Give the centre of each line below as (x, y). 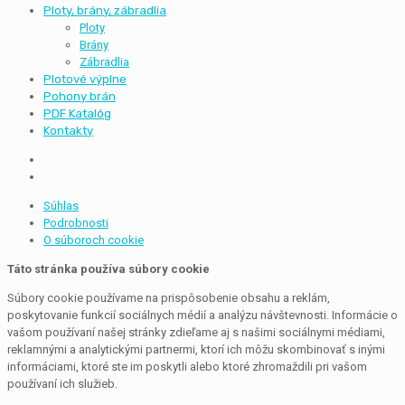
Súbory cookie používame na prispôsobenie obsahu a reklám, (169, 298)
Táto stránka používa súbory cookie (108, 269)
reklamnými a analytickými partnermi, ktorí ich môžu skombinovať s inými (196, 349)
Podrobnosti (76, 223)
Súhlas (61, 206)
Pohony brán (80, 96)
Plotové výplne (85, 79)
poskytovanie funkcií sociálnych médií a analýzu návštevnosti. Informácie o (202, 315)
